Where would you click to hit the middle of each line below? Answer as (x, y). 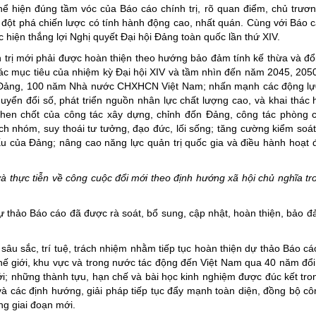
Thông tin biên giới (231, 153)
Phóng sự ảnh (221, 223)
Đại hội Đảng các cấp (237, 83)
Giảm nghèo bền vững (239, 13)
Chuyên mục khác (230, 246)
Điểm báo (211, 200)
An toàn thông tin (227, 130)
